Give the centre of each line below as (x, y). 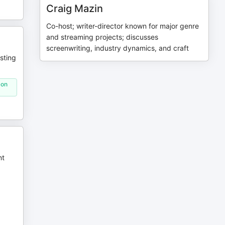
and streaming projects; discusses (102, 37)
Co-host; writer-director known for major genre (123, 26)
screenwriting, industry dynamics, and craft (118, 48)
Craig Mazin (75, 9)
